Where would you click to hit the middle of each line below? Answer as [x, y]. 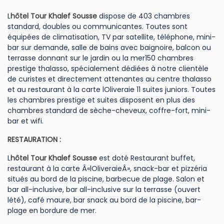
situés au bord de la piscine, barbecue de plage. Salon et [106, 179]
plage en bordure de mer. [52, 210]
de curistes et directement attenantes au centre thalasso [109, 79]
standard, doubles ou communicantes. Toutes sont [97, 26]
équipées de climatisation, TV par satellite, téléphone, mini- [111, 37]
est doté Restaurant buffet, [146, 158]
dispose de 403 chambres [143, 16]
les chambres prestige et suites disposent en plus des [101, 100]
